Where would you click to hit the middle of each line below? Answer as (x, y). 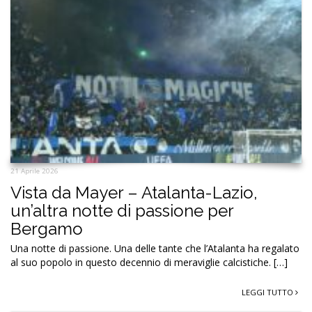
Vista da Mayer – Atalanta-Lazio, (134, 193)
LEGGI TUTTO (268, 292)
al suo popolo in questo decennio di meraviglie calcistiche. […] (149, 263)
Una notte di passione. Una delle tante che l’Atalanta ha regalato (155, 249)
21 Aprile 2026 (34, 171)
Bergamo (47, 229)
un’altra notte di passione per (122, 211)
